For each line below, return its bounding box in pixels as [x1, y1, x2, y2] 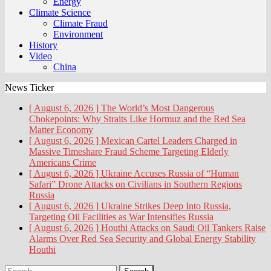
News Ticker [5, 82, 54, 93]
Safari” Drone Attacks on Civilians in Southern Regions [29, 179, 242, 189]
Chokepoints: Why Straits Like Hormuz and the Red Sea [29, 114, 246, 124]
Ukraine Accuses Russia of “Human [101, 168, 239, 178]
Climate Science [29, 7, 91, 18]
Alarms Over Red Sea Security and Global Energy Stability [29, 233, 256, 244]
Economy [56, 125, 93, 135]
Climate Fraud [53, 18, 108, 28]
